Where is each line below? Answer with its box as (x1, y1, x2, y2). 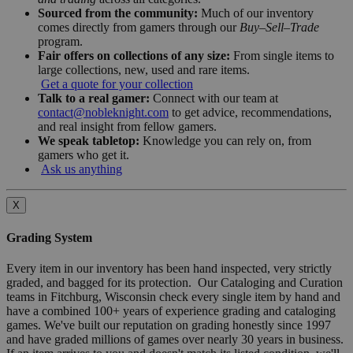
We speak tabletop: (38, 134, 139, 148)
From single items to (230, 49, 334, 63)
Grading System (6, 230, 92, 244)
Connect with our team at (150, 91, 278, 106)
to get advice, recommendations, (169, 106, 332, 120)
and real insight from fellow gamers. (38, 120, 217, 134)
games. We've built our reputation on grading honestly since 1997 (6, 318, 331, 332)
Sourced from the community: (38, 6, 198, 20)
